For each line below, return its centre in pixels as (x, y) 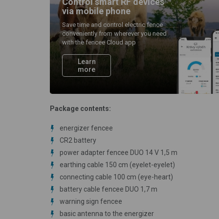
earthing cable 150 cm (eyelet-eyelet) (117, 164)
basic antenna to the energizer (107, 213)
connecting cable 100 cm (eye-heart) (116, 177)
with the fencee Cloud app (99, 42)
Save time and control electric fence (112, 24)
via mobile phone (96, 11)
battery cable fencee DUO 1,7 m (109, 189)
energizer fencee (86, 128)
